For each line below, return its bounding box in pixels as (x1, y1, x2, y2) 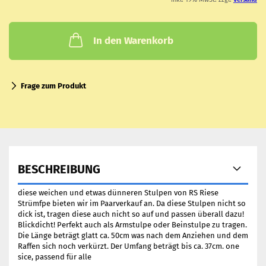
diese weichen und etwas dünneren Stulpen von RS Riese (18, 188, 218, 197)
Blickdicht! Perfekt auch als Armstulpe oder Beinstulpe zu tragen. (18, 220, 247, 229)
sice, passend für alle (18, 252, 91, 261)
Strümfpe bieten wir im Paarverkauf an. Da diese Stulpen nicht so (18, 199, 246, 208)
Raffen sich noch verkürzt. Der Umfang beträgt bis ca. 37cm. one (18, 242, 239, 251)
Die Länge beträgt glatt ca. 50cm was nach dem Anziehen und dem (18, 231, 248, 240)
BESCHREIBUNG (18, 162, 100, 176)
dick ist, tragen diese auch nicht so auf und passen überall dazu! (18, 210, 244, 218)
